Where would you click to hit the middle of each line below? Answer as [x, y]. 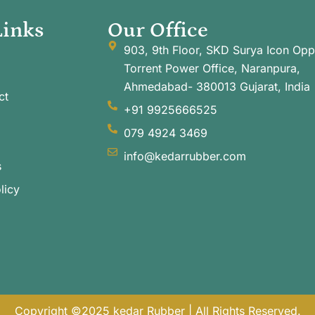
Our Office [158, 30]
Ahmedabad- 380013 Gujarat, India [217, 86]
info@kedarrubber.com [185, 156]
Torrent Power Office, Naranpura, [212, 68]
